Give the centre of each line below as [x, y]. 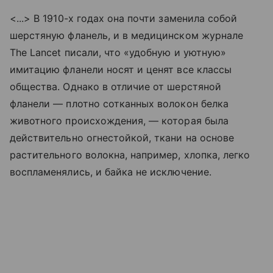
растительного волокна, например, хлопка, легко [130, 155]
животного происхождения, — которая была [119, 121]
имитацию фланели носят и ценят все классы [121, 69]
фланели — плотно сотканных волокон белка [119, 104]
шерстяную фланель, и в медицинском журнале [127, 35]
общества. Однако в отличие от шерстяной [115, 87]
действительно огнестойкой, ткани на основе [122, 138]
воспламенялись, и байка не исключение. [111, 172]
